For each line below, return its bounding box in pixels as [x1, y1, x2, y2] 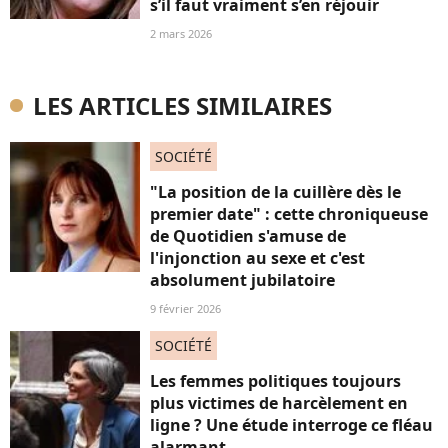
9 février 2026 [150, 301, 221, 316]
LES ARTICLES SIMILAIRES [33, 89, 332, 122]
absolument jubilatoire [150, 269, 335, 291]
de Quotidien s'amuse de [150, 225, 346, 247]
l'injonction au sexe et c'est [150, 247, 365, 269]
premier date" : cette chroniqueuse [150, 203, 428, 225]
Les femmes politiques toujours [150, 370, 401, 392]
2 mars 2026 [150, 26, 212, 41]
